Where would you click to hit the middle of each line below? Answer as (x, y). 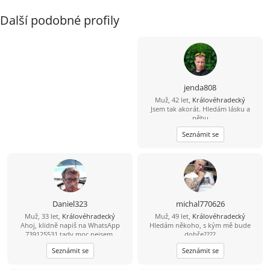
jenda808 (200, 87)
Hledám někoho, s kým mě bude (200, 225)
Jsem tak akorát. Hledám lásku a (200, 109)
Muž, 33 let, (43, 216)
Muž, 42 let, (174, 100)
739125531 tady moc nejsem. (70, 234)
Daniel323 (70, 204)
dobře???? (200, 234)
